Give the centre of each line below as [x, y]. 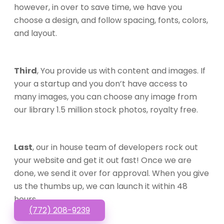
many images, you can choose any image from [105, 96]
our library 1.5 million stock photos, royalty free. [106, 109]
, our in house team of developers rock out [115, 147]
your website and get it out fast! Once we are [103, 160]
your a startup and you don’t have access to [101, 83]
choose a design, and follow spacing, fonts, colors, [111, 20]
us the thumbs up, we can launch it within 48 [101, 186]
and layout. [35, 33]
